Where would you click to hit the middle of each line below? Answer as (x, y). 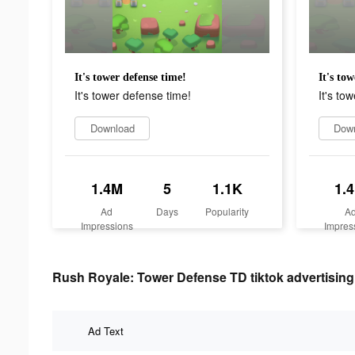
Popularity (227, 211)
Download (112, 128)
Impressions (107, 225)
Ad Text (106, 330)
